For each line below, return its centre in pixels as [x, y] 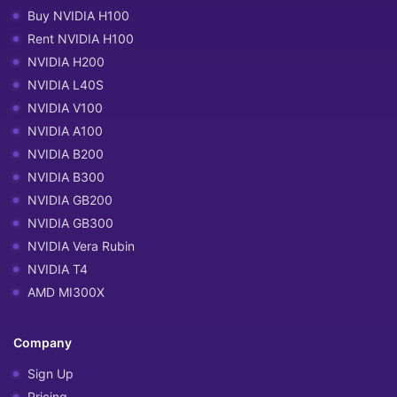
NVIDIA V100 [65, 107]
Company [43, 342]
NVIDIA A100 [65, 130]
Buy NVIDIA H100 [78, 15]
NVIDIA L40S [66, 84]
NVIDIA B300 [66, 176]
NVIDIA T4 [58, 269]
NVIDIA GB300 [70, 222]
